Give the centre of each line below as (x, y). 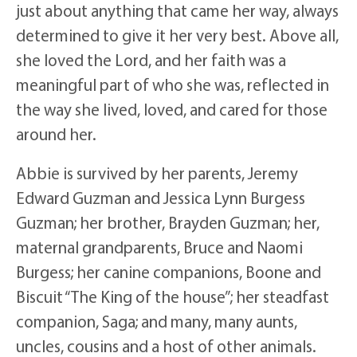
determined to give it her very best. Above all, (177, 35)
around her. (56, 133)
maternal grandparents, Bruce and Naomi (159, 247)
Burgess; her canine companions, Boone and (169, 271)
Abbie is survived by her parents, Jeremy (157, 173)
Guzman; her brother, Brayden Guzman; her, (168, 222)
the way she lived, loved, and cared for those (172, 109)
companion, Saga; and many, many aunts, (157, 321)
